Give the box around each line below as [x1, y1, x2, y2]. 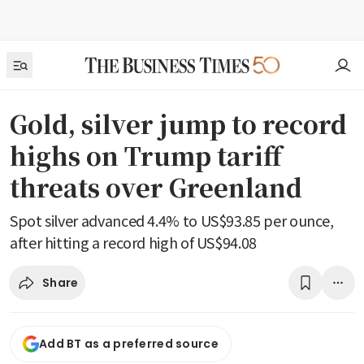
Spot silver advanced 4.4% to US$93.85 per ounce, [10, 210, 334, 231]
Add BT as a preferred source [39, 336, 219, 353]
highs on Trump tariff [10, 137, 282, 173]
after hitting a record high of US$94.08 [10, 232, 257, 253]
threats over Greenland [10, 169, 302, 205]
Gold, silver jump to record [10, 106, 347, 141]
